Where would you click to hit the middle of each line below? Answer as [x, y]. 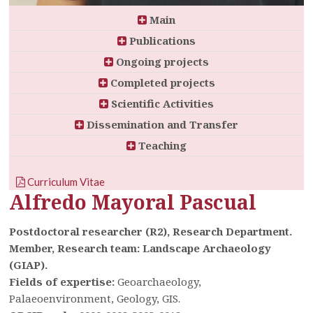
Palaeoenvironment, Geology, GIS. [95, 298]
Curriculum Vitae [65, 181]
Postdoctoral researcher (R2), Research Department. [151, 231]
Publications [161, 40]
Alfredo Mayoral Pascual [133, 202]
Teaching [161, 145]
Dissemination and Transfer [161, 124]
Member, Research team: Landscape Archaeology [140, 248]
